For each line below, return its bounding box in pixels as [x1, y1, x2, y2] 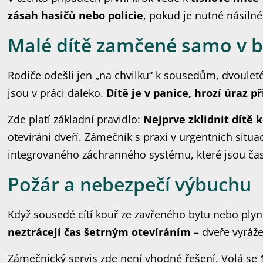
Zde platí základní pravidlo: [8, 112, 144, 126]
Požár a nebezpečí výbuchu [8, 171, 252, 197]
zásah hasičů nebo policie [8, 8, 144, 22]
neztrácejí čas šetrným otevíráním [8, 225, 191, 239]
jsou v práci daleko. [8, 86, 107, 100]
